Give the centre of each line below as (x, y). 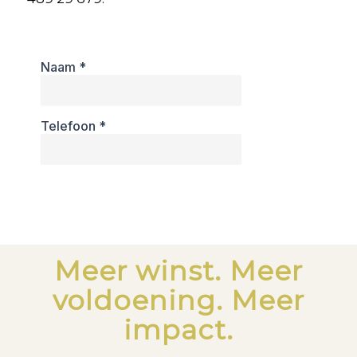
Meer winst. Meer (178, 271)
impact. (178, 330)
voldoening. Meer (178, 300)
